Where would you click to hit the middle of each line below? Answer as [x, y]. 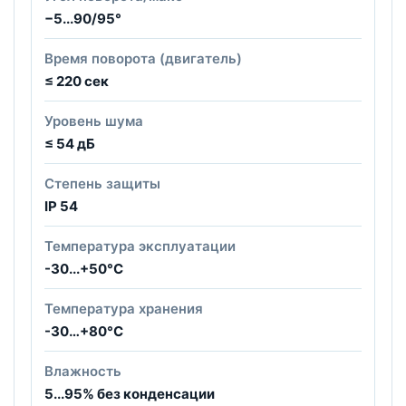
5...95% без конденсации [130, 393]
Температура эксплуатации [140, 246]
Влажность [83, 371]
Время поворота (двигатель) [143, 58]
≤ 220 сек [77, 81]
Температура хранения [124, 308]
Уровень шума [94, 121]
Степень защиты [102, 183]
